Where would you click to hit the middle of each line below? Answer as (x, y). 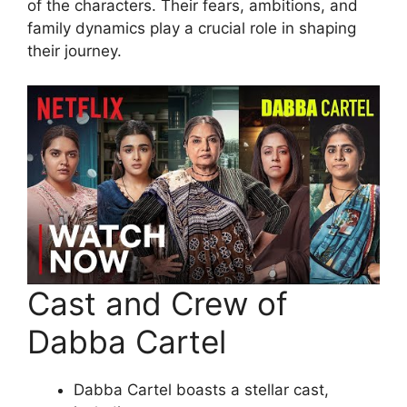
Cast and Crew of (158, 303)
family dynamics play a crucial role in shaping (192, 28)
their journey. (74, 50)
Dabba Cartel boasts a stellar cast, (201, 389)
